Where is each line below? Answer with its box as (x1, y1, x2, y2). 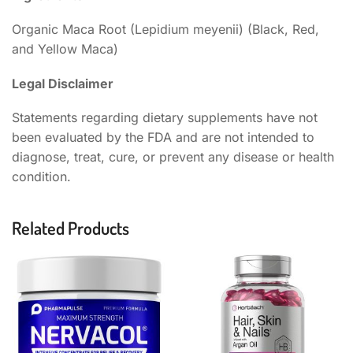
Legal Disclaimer (12, 75, 113, 91)
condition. (12, 169, 71, 185)
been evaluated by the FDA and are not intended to (12, 129, 314, 146)
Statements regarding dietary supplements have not (12, 110, 318, 126)
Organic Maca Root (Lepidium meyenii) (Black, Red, (12, 21, 319, 38)
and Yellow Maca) (12, 41, 118, 58)
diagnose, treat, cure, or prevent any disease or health (12, 149, 334, 165)
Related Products (12, 216, 129, 239)
